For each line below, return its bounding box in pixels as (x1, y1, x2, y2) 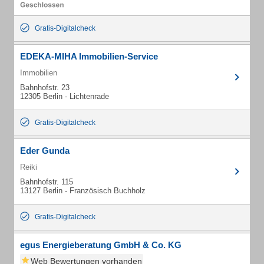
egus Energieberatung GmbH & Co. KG (20, 240, 181, 250)
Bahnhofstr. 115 (20, 177, 73, 186)
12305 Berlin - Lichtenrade (20, 92, 109, 101)
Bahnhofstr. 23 (20, 83, 70, 92)
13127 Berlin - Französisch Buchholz (20, 186, 146, 195)
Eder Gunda (20, 146, 70, 156)
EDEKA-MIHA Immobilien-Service (20, 51, 158, 61)
